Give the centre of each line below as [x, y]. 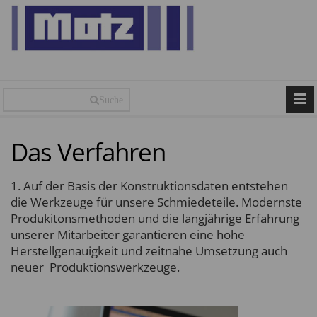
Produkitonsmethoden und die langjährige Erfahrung [155, 218]
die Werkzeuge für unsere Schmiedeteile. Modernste [156, 202]
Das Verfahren [88, 152]
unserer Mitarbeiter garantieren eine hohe [128, 235]
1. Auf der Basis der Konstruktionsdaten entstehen [149, 186]
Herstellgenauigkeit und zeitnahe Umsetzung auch [149, 251]
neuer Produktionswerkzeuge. [98, 267]
